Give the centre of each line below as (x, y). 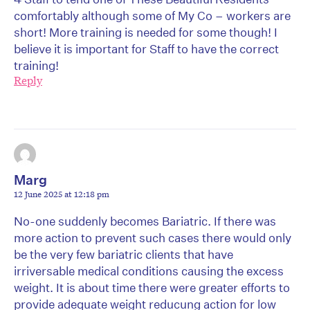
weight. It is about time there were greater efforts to (152, 288)
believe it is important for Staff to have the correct (146, 49)
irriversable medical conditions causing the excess (149, 271)
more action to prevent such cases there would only (153, 238)
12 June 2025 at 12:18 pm (62, 194)
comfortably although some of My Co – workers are (152, 16)
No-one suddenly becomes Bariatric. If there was (145, 221)
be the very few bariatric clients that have (124, 255)
